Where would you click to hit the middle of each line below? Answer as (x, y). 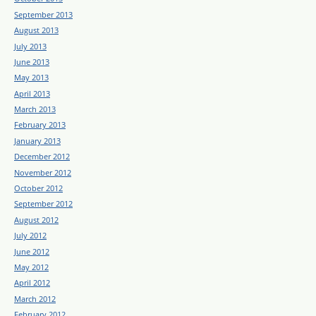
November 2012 (43, 172)
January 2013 (37, 140)
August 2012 (36, 219)
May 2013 (31, 78)
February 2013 (40, 125)
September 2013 (43, 14)
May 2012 (31, 267)
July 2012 (30, 236)
